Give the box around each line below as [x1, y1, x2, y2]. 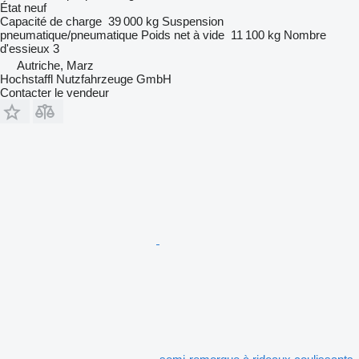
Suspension [162, 14, 224, 28]
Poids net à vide [141, 27, 224, 42]
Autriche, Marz [17, 58, 94, 72]
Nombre [284, 27, 326, 42]
